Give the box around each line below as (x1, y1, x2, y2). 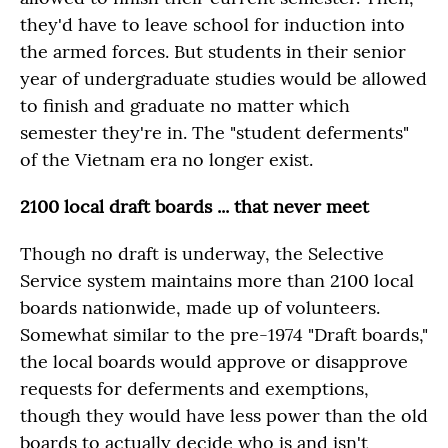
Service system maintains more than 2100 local (20, 269, 414, 292)
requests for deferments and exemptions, (20, 377, 369, 400)
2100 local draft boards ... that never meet (20, 195, 369, 218)
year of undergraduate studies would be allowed (20, 67, 427, 90)
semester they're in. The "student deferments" (20, 121, 409, 144)
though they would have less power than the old (20, 404, 428, 427)
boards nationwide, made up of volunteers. (20, 296, 385, 319)
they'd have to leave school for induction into (20, 13, 405, 36)
